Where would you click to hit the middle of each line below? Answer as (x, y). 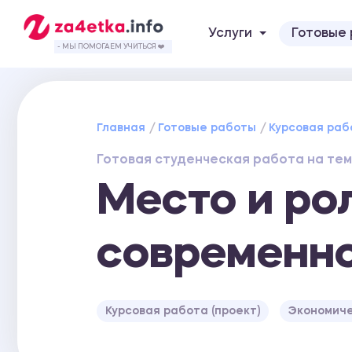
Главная (121, 128)
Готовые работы (207, 128)
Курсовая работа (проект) (183, 311)
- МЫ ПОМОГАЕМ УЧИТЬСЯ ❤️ (111, 46)
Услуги (230, 33)
